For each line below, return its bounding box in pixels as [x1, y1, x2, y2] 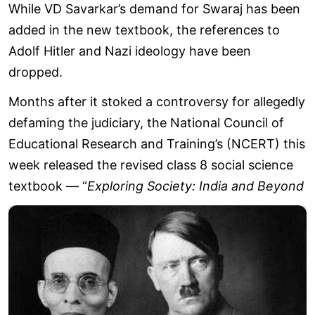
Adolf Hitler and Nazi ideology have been [8, 44, 251, 59]
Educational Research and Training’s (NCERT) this [8, 136, 305, 152]
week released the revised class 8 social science [8, 157, 293, 173]
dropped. [8, 65, 63, 80]
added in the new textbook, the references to [8, 22, 280, 38]
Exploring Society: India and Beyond [87, 179, 304, 194]
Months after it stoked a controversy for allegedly [8, 94, 305, 110]
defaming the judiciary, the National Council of [8, 115, 284, 131]
